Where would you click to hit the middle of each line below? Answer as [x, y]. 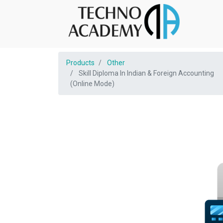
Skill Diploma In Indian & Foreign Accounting [146, 73]
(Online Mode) [92, 84]
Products [80, 63]
